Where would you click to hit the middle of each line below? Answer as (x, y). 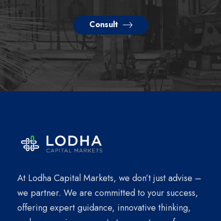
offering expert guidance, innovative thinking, (104, 208)
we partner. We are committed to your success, (108, 193)
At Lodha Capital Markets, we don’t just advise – (109, 178)
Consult (103, 24)
